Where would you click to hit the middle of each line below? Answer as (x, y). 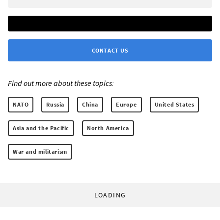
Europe (126, 104)
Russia (55, 104)
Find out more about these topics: (61, 83)
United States (174, 104)
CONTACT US (110, 50)
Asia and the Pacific (41, 128)
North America (108, 128)
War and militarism (40, 151)
